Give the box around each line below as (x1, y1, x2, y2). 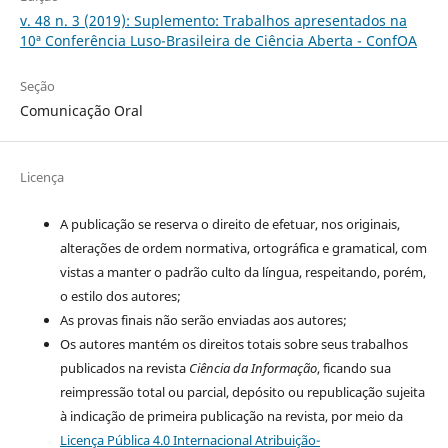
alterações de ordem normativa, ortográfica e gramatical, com (59, 238, 427, 257)
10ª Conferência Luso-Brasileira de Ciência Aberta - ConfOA (19, 30, 417, 50)
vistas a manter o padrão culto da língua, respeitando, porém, (59, 262, 426, 281)
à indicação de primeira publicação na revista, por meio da (59, 406, 403, 425)
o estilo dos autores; (59, 286, 181, 305)
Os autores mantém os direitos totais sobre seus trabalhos (59, 334, 408, 353)
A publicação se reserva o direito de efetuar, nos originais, (59, 214, 400, 233)
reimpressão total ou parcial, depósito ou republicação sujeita (59, 382, 425, 401)
